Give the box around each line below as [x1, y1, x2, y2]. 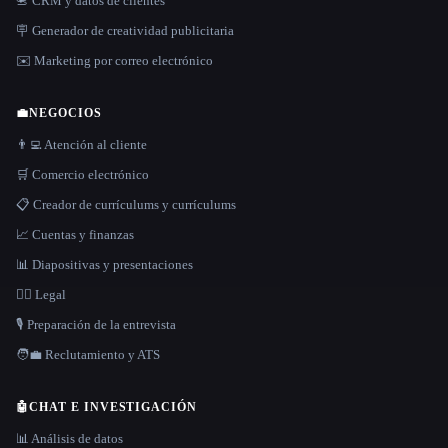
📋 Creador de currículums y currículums [16, 197, 236, 213]
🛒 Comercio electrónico [16, 167, 149, 183]
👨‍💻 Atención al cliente [16, 137, 147, 153]
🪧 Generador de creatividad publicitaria [16, 23, 234, 39]
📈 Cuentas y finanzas [16, 227, 134, 243]
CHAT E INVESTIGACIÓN [28, 400, 198, 415]
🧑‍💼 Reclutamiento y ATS [16, 347, 160, 363]
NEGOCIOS [28, 106, 102, 121]
